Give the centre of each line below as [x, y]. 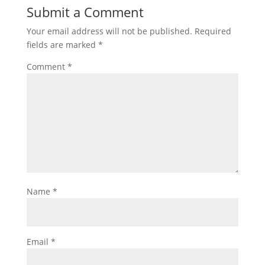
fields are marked [62, 45]
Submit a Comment [85, 12]
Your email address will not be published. [109, 31]
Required [213, 31]
